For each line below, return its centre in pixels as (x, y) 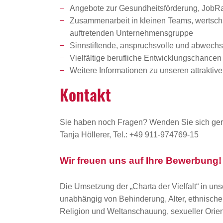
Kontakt (85, 95)
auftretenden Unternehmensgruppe (131, 33)
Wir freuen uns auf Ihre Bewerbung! (141, 161)
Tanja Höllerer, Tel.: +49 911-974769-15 (129, 135)
